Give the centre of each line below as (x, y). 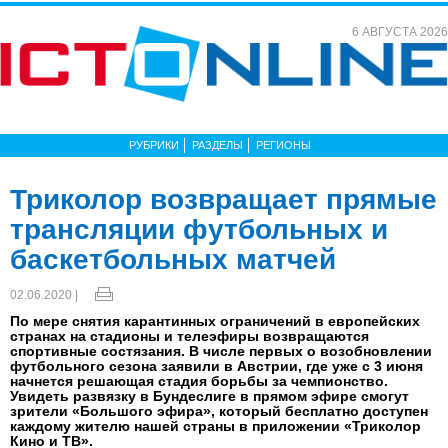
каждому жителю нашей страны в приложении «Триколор (215, 426)
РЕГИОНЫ (283, 145)
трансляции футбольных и (199, 229)
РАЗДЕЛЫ (217, 145)
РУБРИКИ (154, 145)
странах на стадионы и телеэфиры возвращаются (189, 336)
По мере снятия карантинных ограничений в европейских (215, 321)
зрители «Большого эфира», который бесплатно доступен (219, 411)
